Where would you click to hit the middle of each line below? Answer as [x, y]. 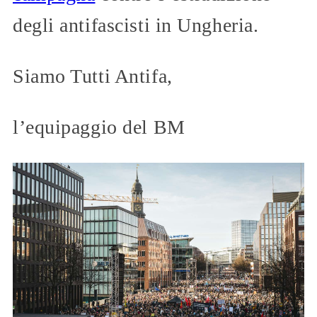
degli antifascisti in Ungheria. [136, 25]
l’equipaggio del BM [99, 127]
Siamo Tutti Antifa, [93, 76]
